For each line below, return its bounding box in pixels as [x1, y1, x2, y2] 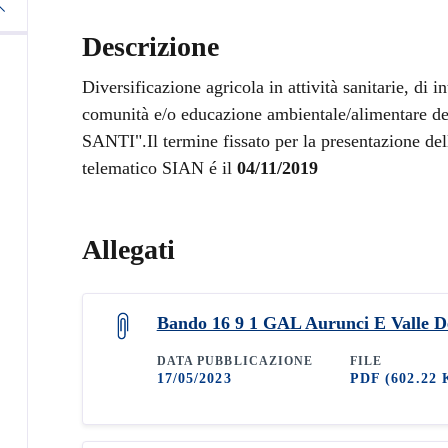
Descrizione [81, 30, 219, 62]
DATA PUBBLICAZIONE [156, 353, 314, 368]
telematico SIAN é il [81, 157, 237, 178]
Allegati [81, 233, 175, 265]
